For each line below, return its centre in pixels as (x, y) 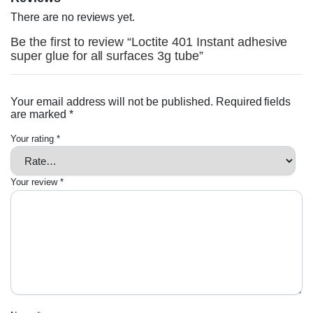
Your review (35, 182)
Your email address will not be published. (112, 102)
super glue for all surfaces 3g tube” (107, 56)
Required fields (253, 102)
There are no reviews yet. (73, 17)
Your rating (34, 139)
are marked (40, 115)
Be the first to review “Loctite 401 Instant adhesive (149, 42)
